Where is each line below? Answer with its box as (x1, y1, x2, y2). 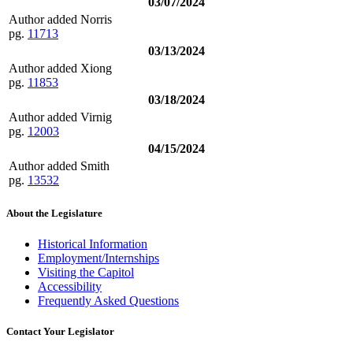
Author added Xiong (9, 61, 112, 75)
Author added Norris (9, 12, 112, 26)
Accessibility (38, 280, 102, 294)
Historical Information (38, 237, 147, 251)
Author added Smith (9, 158, 110, 173)
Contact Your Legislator (6, 325, 114, 338)
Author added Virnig (9, 110, 112, 124)
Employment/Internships (38, 251, 159, 266)
